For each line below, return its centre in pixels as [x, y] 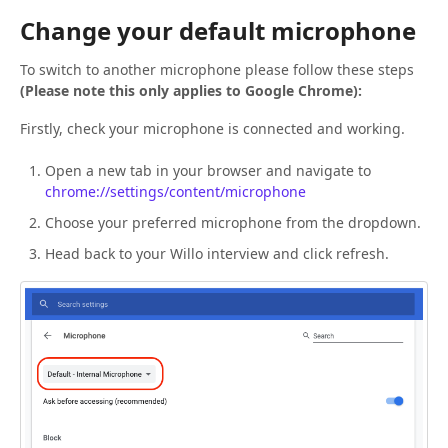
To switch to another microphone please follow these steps [217, 69]
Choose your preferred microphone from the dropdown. [233, 222]
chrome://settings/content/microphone [175, 191]
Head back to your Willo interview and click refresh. [217, 253]
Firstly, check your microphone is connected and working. [212, 128]
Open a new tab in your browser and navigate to [208, 170]
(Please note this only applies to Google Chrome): [191, 90]
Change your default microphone [218, 31]
